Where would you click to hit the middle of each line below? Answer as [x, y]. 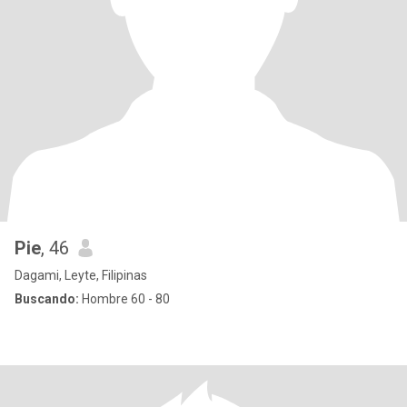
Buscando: [47, 299]
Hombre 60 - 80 [124, 299]
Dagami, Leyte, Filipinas [81, 275]
